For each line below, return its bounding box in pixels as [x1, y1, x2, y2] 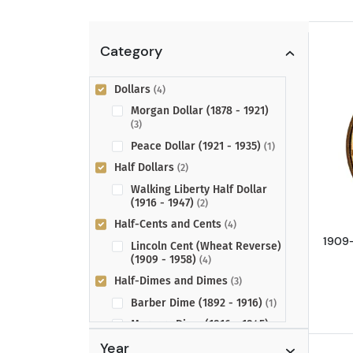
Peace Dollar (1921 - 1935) [131, 139, 264, 153]
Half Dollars [114, 161, 177, 175]
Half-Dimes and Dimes [114, 274, 231, 288]
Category [99, 42, 162, 60]
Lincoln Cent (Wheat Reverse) [131, 239, 281, 253]
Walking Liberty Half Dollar [131, 182, 267, 196]
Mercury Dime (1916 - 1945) [131, 318, 269, 332]
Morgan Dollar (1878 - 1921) [131, 104, 269, 118]
